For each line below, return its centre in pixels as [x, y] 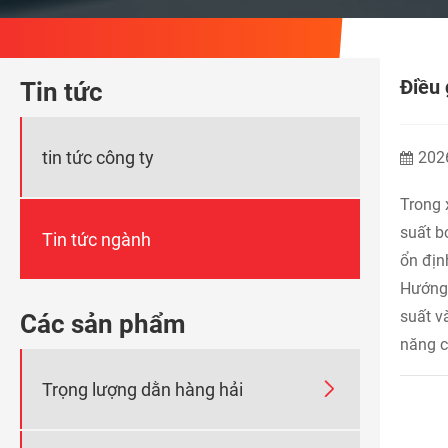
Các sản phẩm [103, 324]
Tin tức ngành [96, 239]
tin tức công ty [98, 157]
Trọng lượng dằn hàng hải [142, 389]
